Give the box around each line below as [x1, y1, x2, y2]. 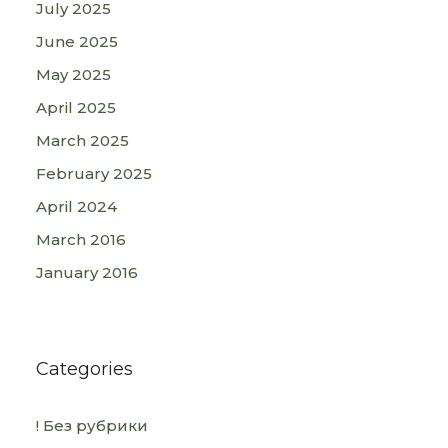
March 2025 [36, 131, 129, 150]
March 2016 [36, 230, 126, 249]
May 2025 [36, 65, 111, 84]
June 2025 [36, 32, 118, 51]
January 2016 [36, 263, 138, 282]
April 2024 [36, 197, 117, 216]
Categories [36, 358, 133, 380]
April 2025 [36, 98, 116, 117]
